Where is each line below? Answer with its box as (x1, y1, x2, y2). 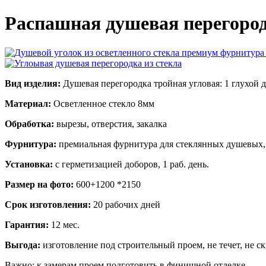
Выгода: (5, 239, 40, 250)
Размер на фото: (5, 179, 74, 189)
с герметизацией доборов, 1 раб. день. (53, 159, 209, 169)
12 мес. (49, 219, 80, 230)
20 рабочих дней (91, 199, 160, 210)
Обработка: (5, 118, 54, 129)
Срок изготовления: (5, 199, 91, 210)
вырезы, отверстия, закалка (54, 118, 167, 129)
